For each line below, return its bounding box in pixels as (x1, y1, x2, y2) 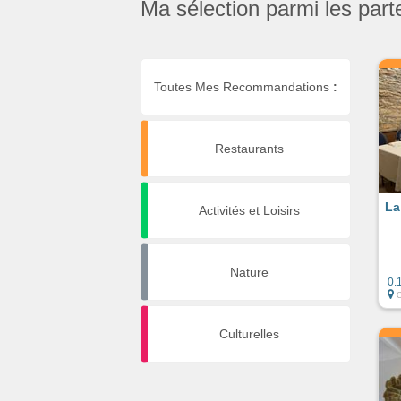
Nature (229, 264, 269, 279)
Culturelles (218, 326, 279, 341)
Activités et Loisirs (198, 202, 300, 218)
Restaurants (214, 141, 284, 156)
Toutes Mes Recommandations (154, 79, 333, 94)
